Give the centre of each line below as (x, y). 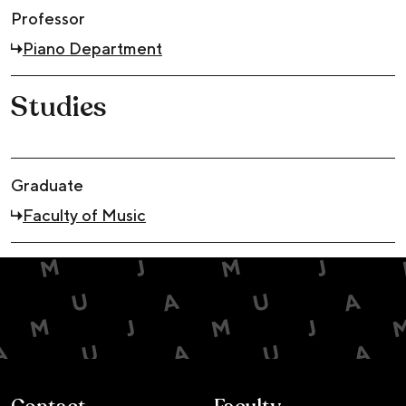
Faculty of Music (84, 215)
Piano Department (92, 48)
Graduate (47, 185)
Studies (58, 107)
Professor (48, 18)
